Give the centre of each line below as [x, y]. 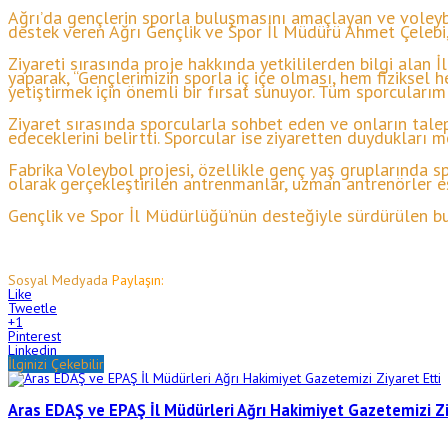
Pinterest [34, 336]
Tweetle [32, 308]
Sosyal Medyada [58, 280]
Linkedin [32, 350]
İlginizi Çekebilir [56, 364]
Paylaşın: [137, 280]
